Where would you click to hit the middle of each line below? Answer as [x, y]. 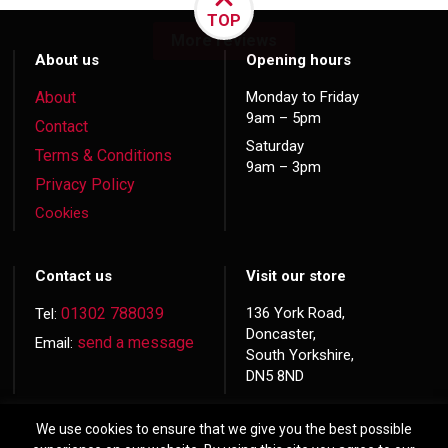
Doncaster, [280, 334]
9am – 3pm [283, 167]
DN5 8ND [274, 376]
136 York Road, [295, 313]
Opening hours [298, 60]
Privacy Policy [85, 185]
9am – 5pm [283, 118]
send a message [136, 343]
